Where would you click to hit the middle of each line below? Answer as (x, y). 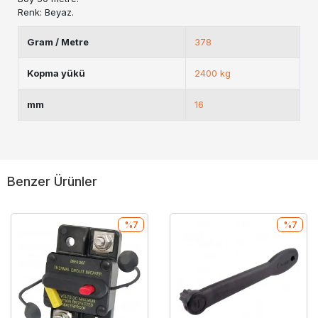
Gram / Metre (58, 42)
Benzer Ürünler (52, 181)
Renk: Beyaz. (46, 12)
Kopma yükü (56, 73)
